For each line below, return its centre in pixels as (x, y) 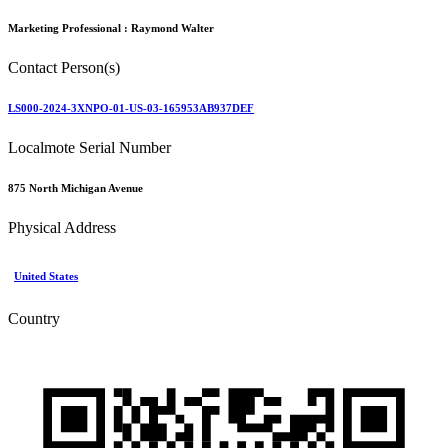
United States (46, 275)
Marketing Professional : (69, 28)
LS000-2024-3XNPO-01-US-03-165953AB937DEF (131, 107)
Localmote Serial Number (89, 147)
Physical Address (62, 227)
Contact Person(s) (64, 67)
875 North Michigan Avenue (75, 187)
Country (34, 318)
